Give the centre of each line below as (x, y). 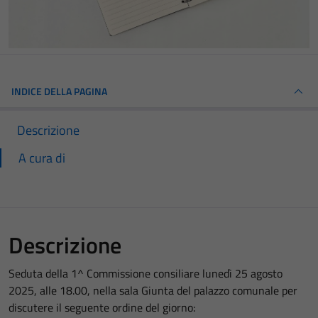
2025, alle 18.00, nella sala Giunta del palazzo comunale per (153, 290)
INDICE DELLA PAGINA (59, 91)
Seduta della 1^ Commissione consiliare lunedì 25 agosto (146, 273)
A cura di (42, 158)
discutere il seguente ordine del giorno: (102, 307)
